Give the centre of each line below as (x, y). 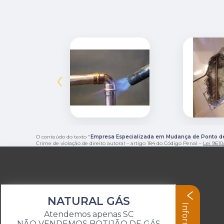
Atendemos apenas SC (88, 214)
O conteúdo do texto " (63, 137)
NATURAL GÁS (88, 201)
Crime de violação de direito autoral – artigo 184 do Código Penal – (119, 143)
